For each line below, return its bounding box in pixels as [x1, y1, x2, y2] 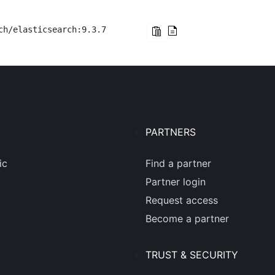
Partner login [145, 176, 206, 188]
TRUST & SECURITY [145, 249, 239, 261]
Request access [145, 194, 219, 206]
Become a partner [145, 212, 230, 225]
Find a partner [145, 157, 212, 169]
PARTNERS [145, 126, 196, 138]
